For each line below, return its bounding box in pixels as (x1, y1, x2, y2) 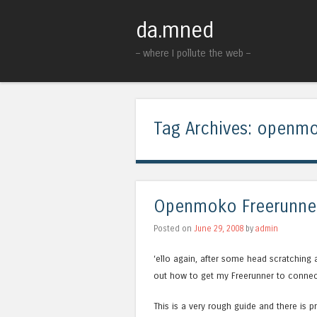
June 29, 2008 (194, 223, 243, 234)
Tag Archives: (154, 118, 257, 139)
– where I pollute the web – (136, 47, 250, 60)
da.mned (136, 18, 214, 43)
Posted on (154, 223, 194, 234)
